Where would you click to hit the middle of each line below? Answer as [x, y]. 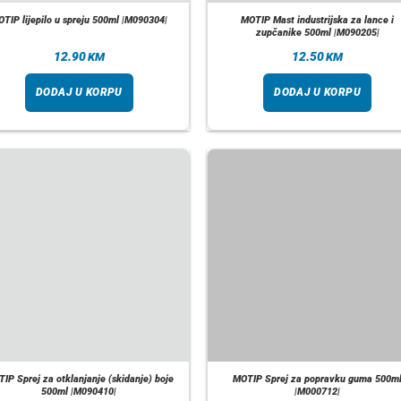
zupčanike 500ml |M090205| [317, 32]
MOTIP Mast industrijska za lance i [318, 20]
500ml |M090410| [79, 391]
